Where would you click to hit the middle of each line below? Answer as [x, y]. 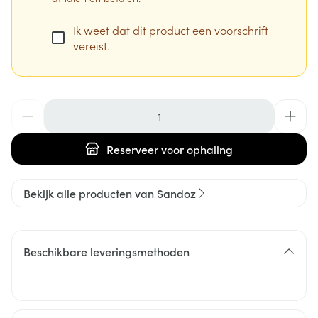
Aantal [28, 106]
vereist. [92, 45]
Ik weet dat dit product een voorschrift [171, 30]
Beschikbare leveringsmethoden [106, 251]
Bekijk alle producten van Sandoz [110, 193]
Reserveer [132, 149]
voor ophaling [196, 149]
